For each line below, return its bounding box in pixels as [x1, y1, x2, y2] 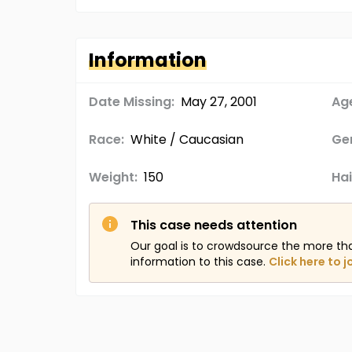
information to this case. [130, 254, 266, 269]
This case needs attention [130, 216, 297, 234]
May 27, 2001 [181, 93, 257, 111]
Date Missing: [89, 93, 174, 111]
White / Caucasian [130, 130, 244, 148]
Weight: [89, 168, 137, 186]
